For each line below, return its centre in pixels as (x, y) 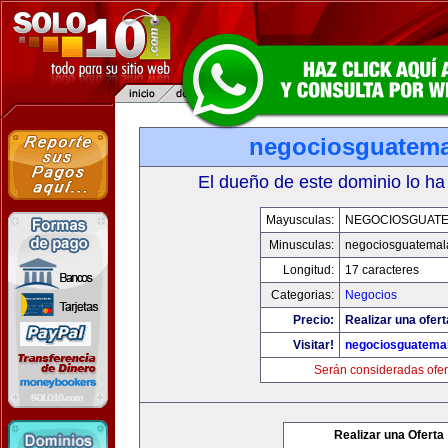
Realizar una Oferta (389, 435)
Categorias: (302, 295)
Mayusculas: (299, 220)
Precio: (313, 320)
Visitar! (313, 345)
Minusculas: (301, 245)
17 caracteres (381, 270)
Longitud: (308, 270)
